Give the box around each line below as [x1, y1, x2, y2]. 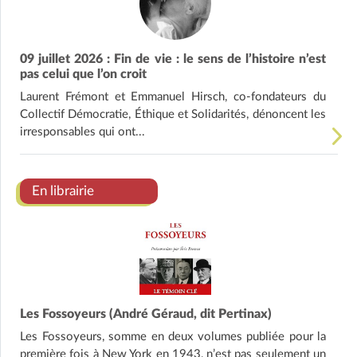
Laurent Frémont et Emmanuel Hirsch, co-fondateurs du [20, 91, 326, 104]
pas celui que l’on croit [20, 68, 147, 81]
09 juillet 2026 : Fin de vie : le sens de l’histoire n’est [20, 53, 326, 66]
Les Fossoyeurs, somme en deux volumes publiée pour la [20, 331, 326, 343]
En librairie [32, 184, 94, 198]
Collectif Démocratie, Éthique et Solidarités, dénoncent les [20, 108, 326, 121]
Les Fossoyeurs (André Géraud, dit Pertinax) [20, 308, 272, 321]
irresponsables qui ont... [20, 126, 145, 139]
